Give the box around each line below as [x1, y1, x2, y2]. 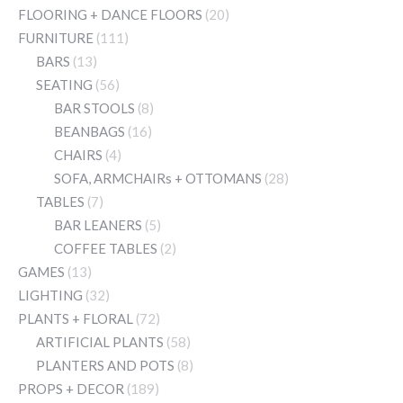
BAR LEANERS [54, 217, 142, 234]
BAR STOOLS [54, 100, 135, 117]
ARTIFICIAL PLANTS [36, 334, 164, 351]
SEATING [36, 76, 93, 94]
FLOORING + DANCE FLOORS [18, 6, 202, 23]
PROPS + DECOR [18, 381, 124, 398]
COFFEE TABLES [54, 240, 157, 257]
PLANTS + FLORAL [18, 310, 133, 327]
